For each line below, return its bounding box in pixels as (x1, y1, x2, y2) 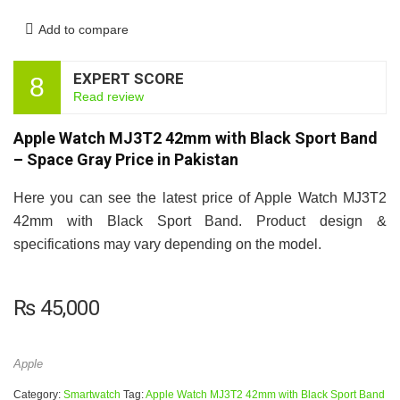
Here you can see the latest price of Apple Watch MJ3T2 (13, 190, 387, 205)
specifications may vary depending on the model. (13, 237, 321, 252)
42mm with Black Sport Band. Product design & (13, 213, 387, 229)
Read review (73, 89, 144, 104)
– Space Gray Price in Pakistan (13, 150, 238, 169)
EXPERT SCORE (73, 70, 184, 87)
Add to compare (38, 22, 129, 37)
